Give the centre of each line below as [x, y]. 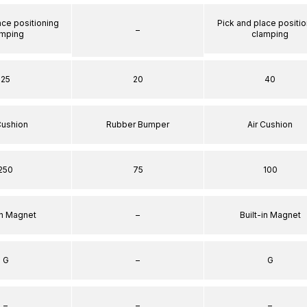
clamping [270, 34]
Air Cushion [270, 124]
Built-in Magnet [270, 214]
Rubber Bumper [138, 124]
